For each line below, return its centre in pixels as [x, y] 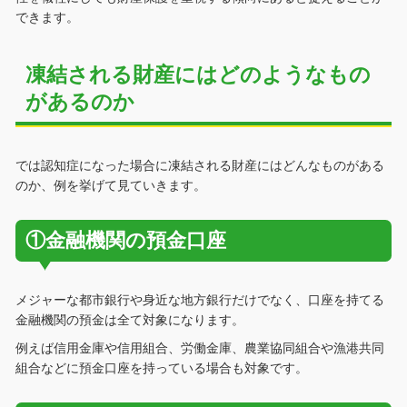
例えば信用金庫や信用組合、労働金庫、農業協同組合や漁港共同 [199, 348]
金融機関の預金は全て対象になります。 [129, 320]
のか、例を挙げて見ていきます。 [110, 186]
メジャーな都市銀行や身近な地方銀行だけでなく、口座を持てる [199, 300]
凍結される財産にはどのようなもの [199, 75]
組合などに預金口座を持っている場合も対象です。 [161, 368]
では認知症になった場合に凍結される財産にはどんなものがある [199, 166]
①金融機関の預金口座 [126, 241]
